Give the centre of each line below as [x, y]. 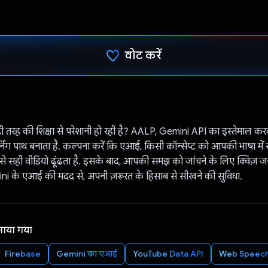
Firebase [22, 253]
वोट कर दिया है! [143, 96]
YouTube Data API [168, 253]
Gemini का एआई [86, 253]
